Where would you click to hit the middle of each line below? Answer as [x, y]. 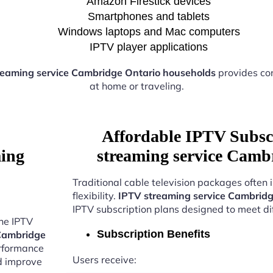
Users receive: [104, 260]
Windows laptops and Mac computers [149, 32]
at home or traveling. [136, 86]
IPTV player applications [149, 47]
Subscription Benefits [153, 234]
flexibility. [95, 196]
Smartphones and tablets [149, 16]
